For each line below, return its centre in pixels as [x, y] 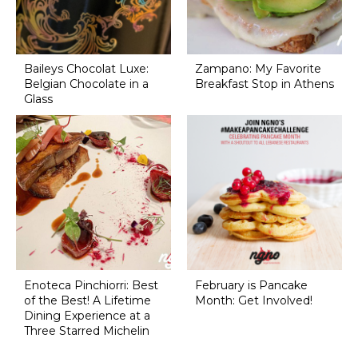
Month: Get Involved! [253, 301]
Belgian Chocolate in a [86, 84]
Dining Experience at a [87, 316]
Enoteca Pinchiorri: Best [91, 286]
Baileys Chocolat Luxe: [86, 69]
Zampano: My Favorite [258, 69]
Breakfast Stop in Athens [264, 84]
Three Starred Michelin [86, 331]
